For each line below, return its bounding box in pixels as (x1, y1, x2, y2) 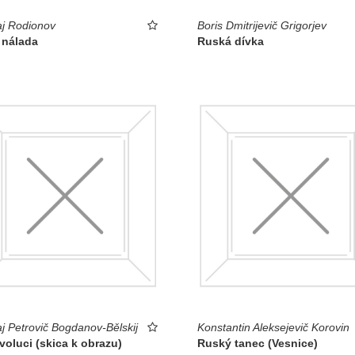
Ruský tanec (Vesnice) (197, 337, 318, 350)
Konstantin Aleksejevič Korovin (197, 321, 349, 334)
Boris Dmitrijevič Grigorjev (197, 18, 326, 32)
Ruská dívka (197, 34, 264, 48)
